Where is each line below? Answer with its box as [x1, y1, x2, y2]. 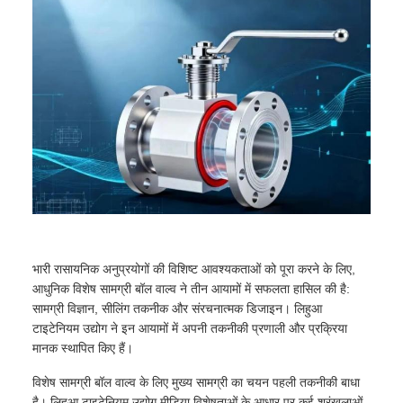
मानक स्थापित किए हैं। [32, 340, 133, 355]
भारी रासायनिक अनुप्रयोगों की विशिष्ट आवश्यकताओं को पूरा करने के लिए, [32, 261, 355, 276]
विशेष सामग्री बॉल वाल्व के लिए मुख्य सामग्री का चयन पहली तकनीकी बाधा [32, 374, 360, 390]
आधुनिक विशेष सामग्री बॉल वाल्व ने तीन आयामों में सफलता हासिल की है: [32, 281, 350, 296]
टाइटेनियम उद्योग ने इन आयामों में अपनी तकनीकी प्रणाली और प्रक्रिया [32, 320, 347, 336]
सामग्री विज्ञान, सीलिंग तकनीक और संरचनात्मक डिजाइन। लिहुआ [32, 300, 322, 316]
